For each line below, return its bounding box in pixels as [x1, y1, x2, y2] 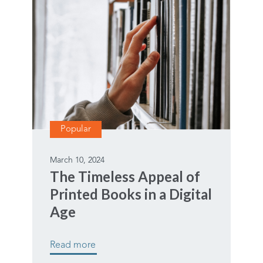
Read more [50, 241, 96, 251]
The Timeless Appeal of [50, 168, 200, 186]
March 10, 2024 [50, 156, 104, 165]
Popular [60, 125, 91, 134]
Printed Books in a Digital [50, 186, 212, 203]
